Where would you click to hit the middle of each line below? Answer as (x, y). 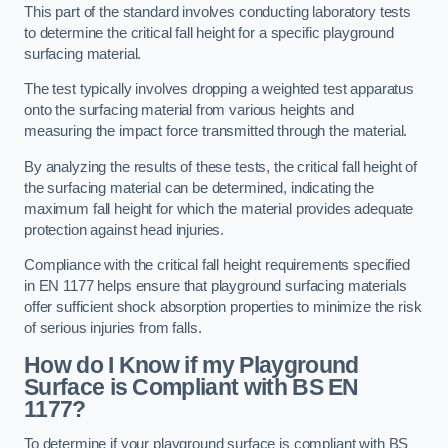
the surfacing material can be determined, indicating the (199, 187)
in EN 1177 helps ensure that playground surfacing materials (215, 286)
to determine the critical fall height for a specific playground (209, 32)
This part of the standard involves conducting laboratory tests (217, 11)
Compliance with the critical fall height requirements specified (217, 265)
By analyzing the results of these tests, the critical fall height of (221, 166)
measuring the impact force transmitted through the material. (218, 131)
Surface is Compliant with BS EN (191, 386)
